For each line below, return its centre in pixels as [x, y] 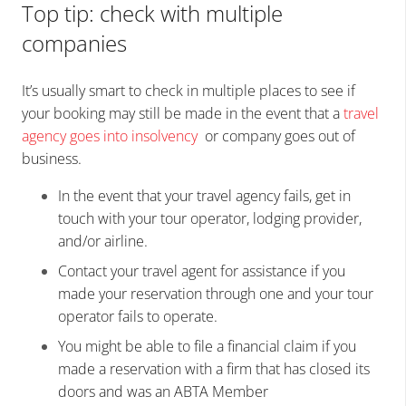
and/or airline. [103, 242]
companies [74, 43]
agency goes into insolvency [110, 136]
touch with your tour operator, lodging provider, [210, 219]
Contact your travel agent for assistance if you [202, 271]
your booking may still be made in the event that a [183, 114]
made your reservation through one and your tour [216, 294]
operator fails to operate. [138, 317]
